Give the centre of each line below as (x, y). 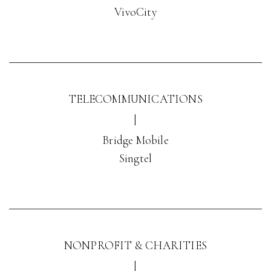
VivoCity (135, 12)
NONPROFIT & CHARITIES (135, 245)
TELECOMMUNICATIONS (135, 99)
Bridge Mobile (135, 140)
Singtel (135, 158)
